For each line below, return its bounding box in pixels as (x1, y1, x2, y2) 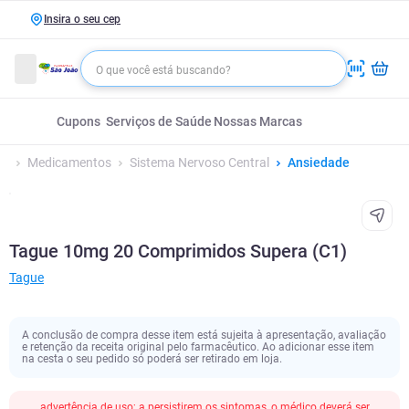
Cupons (57, 114, 100, 129)
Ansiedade (288, 155, 350, 170)
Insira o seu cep (44, 13, 121, 26)
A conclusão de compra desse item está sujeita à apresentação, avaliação (22, 329, 386, 341)
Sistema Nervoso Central (130, 155, 269, 170)
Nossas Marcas (213, 114, 302, 129)
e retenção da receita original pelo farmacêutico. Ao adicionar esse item (22, 341, 374, 353)
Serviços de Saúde (106, 114, 212, 129)
